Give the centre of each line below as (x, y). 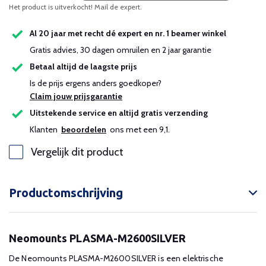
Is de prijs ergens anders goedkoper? (97, 83)
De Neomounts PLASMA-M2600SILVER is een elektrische (116, 258)
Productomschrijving (66, 193)
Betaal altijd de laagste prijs (83, 67)
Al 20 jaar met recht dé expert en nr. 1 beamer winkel (128, 34)
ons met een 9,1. (138, 129)
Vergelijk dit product (77, 152)
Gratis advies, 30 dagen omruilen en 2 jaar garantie (121, 50)
